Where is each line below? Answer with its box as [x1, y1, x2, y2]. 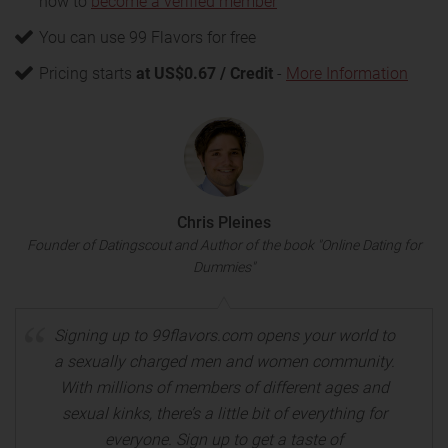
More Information [286, 64, 408, 83]
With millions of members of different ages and [59, 378, 389, 397]
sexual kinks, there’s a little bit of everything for [61, 404, 387, 423]
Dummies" [193, 259, 255, 275]
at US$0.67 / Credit [136, 64, 273, 83]
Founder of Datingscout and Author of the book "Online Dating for [26, 237, 422, 253]
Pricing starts [39, 64, 136, 83]
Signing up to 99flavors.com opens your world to [53, 326, 395, 345]
